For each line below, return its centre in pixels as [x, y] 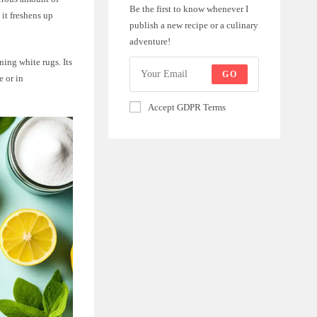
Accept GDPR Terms [186, 107]
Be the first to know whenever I [189, 8]
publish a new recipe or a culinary [194, 25]
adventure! [150, 41]
